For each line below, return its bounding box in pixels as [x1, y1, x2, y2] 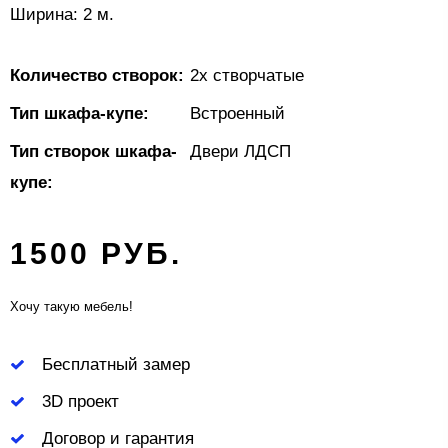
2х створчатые [190, 65, 304, 85]
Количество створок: [10, 65, 184, 85]
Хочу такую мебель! [10, 298, 133, 314]
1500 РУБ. [10, 236, 182, 270]
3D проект [41, 391, 119, 411]
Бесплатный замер [41, 354, 190, 374]
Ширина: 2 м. [10, 4, 114, 24]
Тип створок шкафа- [10, 141, 177, 161]
